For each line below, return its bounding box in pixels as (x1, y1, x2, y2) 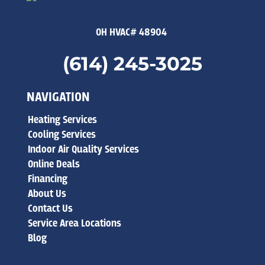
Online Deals (27, 157, 80, 171)
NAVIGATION (26, 88, 90, 106)
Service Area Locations (27, 216, 121, 230)
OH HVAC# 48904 (95, 25, 169, 39)
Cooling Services (27, 128, 96, 141)
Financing (27, 172, 67, 186)
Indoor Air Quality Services (27, 143, 139, 156)
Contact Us (27, 202, 73, 215)
